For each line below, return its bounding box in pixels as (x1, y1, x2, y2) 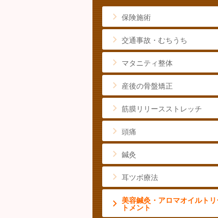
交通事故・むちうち (122, 35, 187, 45)
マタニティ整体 (122, 58, 173, 68)
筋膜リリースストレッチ (122, 104, 202, 113)
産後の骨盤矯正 (122, 81, 173, 91)
